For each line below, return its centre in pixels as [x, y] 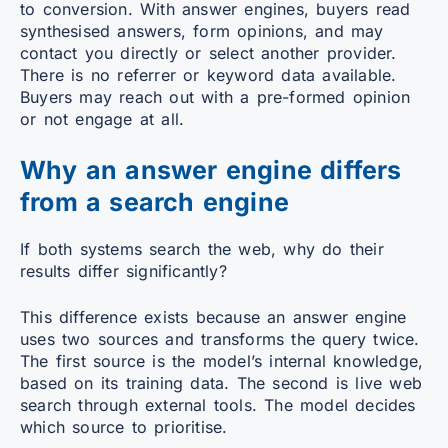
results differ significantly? [123, 270]
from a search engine [154, 201]
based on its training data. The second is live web [221, 382]
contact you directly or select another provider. [208, 52]
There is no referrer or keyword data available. [208, 74]
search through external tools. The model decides [218, 404]
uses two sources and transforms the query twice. [220, 338]
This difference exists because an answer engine [213, 316]
